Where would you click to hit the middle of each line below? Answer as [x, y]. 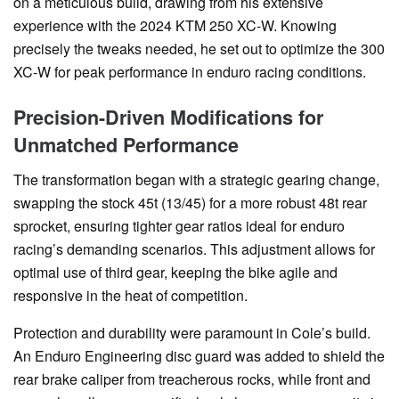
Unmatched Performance [126, 144]
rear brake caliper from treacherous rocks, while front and [192, 379]
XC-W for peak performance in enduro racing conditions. [190, 72]
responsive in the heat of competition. [130, 295]
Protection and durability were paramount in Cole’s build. [192, 332]
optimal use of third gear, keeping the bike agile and [175, 272]
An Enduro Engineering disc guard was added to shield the [199, 355]
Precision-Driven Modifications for [168, 117]
